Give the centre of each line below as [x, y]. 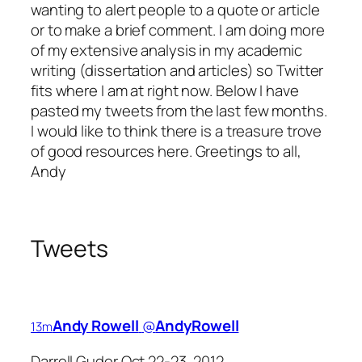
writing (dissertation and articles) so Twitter [177, 70]
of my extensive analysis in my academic [167, 50]
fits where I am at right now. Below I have [165, 90]
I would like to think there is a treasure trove [177, 130]
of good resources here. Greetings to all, [166, 151]
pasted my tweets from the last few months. [179, 110]
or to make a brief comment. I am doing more [178, 29]
